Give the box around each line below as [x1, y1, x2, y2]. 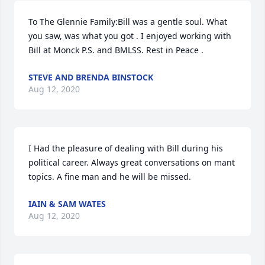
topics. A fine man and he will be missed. [28, 171, 191, 182]
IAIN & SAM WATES [28, 198, 106, 209]
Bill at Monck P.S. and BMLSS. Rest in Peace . [28, 44, 203, 56]
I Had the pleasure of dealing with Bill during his [28, 143, 223, 154]
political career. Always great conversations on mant [28, 157, 235, 168]
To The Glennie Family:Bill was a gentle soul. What [28, 16, 227, 27]
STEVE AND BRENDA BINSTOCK [28, 72, 153, 83]
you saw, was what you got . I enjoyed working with [28, 30, 231, 41]
